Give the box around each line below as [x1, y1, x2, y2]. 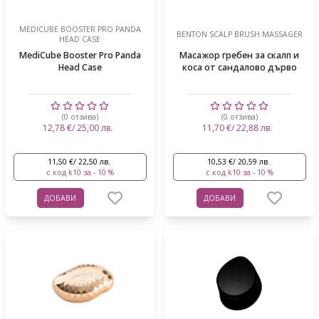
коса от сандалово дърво [182, 61, 297, 73]
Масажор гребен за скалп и [179, 48, 299, 61]
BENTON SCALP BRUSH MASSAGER [176, 28, 303, 39]
